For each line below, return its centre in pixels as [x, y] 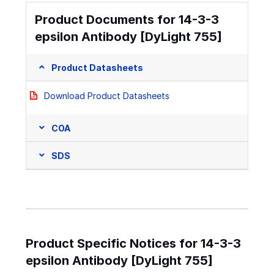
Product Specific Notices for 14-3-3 [133, 244]
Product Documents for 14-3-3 [127, 20]
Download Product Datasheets [107, 96]
